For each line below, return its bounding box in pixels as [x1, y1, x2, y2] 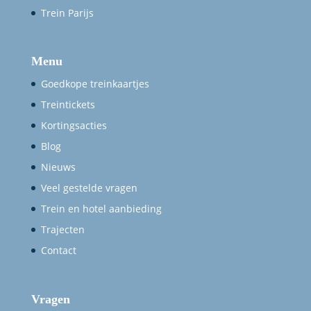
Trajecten [40, 223, 85, 237]
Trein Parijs [40, 6, 94, 20]
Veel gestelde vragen [40, 181, 137, 195]
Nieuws [40, 160, 76, 174]
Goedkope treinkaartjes [40, 77, 149, 91]
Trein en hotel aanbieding [40, 202, 162, 216]
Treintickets [40, 98, 95, 112]
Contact [40, 244, 76, 258]
